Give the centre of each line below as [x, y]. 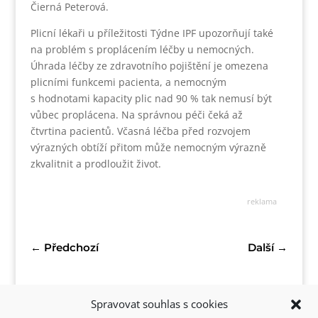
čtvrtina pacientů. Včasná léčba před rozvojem [140, 131]
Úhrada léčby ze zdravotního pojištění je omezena [149, 65]
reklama [262, 201]
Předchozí [71, 247]
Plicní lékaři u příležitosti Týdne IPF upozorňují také [152, 33]
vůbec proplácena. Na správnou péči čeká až [136, 114]
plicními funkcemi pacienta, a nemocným [128, 82]
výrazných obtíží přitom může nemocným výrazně [148, 147]
